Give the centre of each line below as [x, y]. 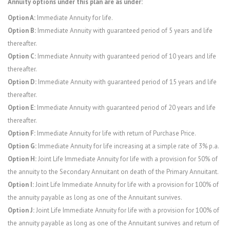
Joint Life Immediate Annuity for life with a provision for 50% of [127, 159]
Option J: [21, 210]
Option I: [21, 185]
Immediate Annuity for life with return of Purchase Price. [116, 133]
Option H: [22, 159]
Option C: [22, 56]
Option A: [22, 18]
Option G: [22, 146]
